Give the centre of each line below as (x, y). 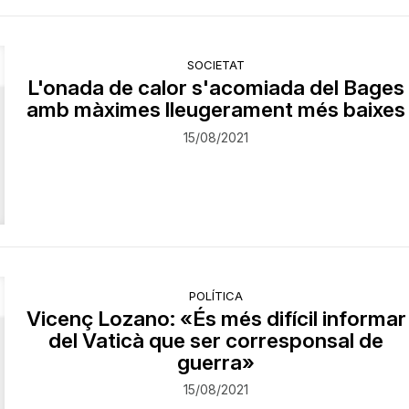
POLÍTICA (216, 295)
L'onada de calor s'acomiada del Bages (216, 88)
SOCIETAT (216, 65)
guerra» (216, 362)
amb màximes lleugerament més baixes (216, 110)
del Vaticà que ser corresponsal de (216, 340)
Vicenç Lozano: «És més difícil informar (216, 318)
